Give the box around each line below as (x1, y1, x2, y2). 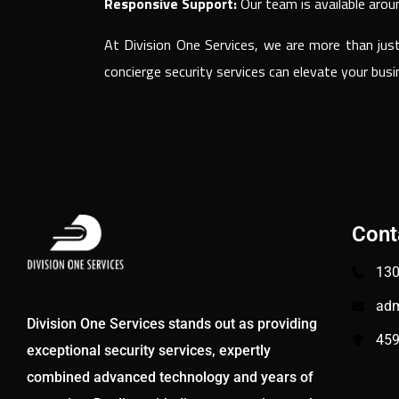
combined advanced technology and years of (27, 369, 313, 387)
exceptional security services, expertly (27, 342, 271, 360)
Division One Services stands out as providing (27, 315, 317, 333)
